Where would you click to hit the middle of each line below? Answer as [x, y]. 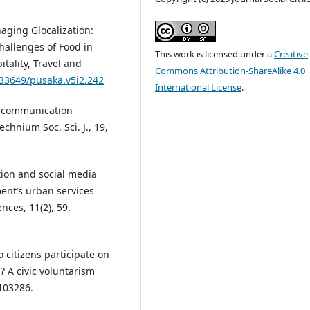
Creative [291, 54]
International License [199, 88]
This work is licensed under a [215, 54]
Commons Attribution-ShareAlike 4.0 [230, 71]
